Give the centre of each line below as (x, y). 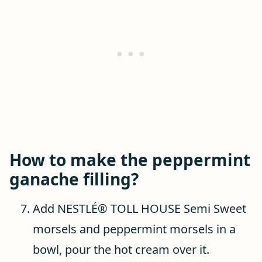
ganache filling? (74, 179)
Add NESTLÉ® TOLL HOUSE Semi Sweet (139, 208)
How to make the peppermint (130, 160)
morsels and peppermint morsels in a (134, 229)
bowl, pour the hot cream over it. (121, 249)
